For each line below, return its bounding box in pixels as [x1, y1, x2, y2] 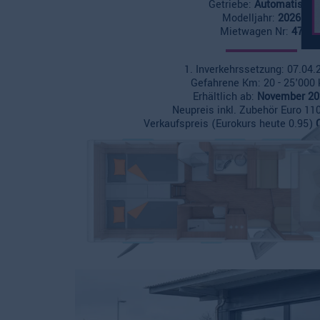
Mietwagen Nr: [220, 24, 291, 39]
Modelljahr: [222, 11, 278, 26]
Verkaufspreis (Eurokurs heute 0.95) [144, 116, 316, 131]
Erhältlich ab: [192, 89, 257, 104]
